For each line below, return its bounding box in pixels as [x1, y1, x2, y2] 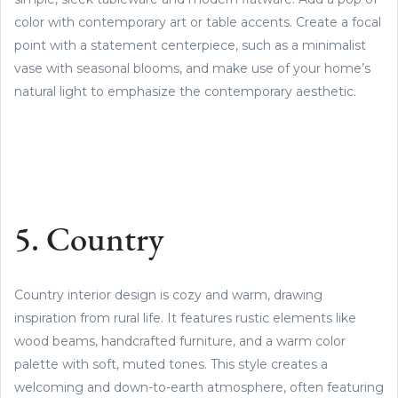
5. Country [14, 224, 163, 259]
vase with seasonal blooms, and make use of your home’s [14, 60, 370, 76]
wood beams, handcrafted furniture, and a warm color [14, 332, 346, 349]
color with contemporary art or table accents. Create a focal [14, 13, 381, 30]
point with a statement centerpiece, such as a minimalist [14, 36, 366, 53]
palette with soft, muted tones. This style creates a [14, 355, 328, 372]
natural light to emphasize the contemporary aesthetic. [14, 83, 356, 99]
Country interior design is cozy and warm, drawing [14, 286, 322, 303]
